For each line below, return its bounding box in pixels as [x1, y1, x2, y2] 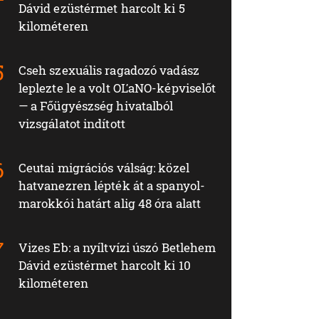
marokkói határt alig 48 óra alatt [18, 194, 202, 211]
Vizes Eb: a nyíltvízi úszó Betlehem [18, 239, 216, 256]
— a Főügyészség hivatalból [18, 97, 174, 114]
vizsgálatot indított [18, 115, 125, 132]
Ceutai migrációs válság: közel [18, 159, 189, 176]
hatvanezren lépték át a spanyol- [18, 177, 206, 194]
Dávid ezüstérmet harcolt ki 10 [18, 256, 191, 273]
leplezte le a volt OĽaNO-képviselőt [18, 79, 216, 96]
